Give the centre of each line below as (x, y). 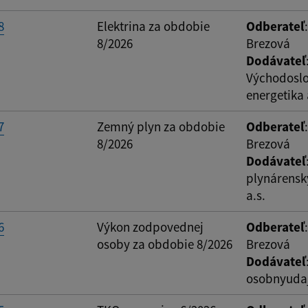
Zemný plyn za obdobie (161, 127)
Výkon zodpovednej (150, 227)
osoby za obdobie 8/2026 (165, 244)
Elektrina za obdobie (153, 26)
